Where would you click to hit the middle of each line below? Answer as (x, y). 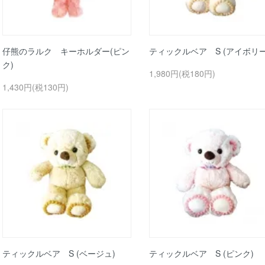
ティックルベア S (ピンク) (201, 253)
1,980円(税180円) (182, 73)
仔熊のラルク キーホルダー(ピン (66, 51)
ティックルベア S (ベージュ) (59, 253)
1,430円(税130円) (35, 87)
